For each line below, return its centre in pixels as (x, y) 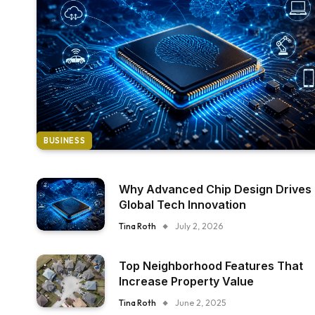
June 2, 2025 (201, 303)
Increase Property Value (187, 281)
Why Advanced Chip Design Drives (216, 189)
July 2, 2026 (199, 226)
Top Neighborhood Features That (211, 266)
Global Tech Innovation (183, 205)
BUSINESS (65, 141)
